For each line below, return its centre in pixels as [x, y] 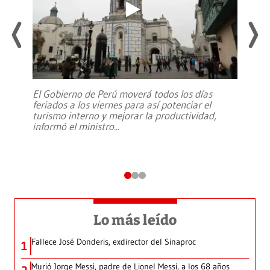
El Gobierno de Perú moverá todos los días [122, 94]
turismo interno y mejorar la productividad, [124, 116]
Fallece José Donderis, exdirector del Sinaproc [114, 242]
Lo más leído [135, 220]
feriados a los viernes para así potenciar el [122, 105]
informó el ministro [73, 127]
